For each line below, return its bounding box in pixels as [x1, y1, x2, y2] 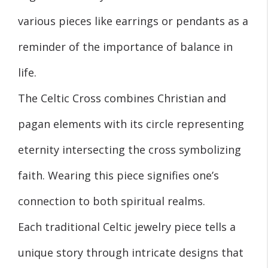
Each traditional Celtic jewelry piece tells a [18, 219, 236, 234]
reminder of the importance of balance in [18, 39, 233, 54]
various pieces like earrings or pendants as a [18, 13, 248, 28]
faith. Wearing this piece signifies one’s [18, 167, 219, 182]
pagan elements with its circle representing [18, 116, 244, 131]
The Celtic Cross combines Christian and [18, 90, 226, 105]
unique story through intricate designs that [18, 245, 243, 260]
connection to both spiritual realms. [18, 193, 205, 208]
